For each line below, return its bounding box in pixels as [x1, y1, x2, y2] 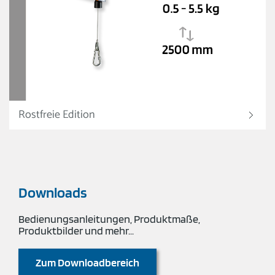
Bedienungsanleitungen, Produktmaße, [18, 212, 200, 225]
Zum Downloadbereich [36, 255, 139, 269]
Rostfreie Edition [18, 105, 95, 124]
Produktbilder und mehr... [18, 223, 136, 237]
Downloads [18, 183, 87, 201]
